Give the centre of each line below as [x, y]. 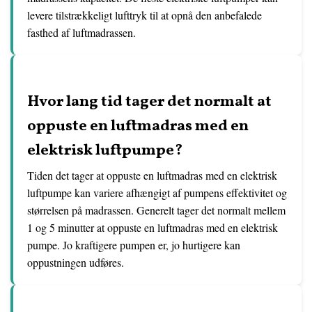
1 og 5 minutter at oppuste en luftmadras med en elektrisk [153, 227]
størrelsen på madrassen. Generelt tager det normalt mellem [156, 210]
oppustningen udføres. [76, 262]
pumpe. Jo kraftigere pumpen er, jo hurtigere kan [134, 245]
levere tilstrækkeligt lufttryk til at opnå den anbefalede [145, 15]
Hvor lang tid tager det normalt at [149, 102]
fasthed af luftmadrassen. [81, 32]
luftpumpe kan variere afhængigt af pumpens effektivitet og [157, 193]
